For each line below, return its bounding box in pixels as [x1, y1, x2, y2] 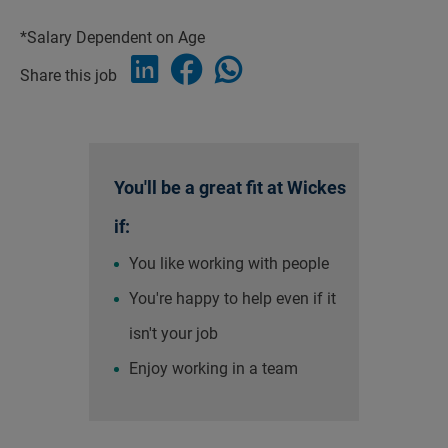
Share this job [20, 66, 117, 85]
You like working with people [129, 254, 329, 273]
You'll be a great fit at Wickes [114, 177, 346, 198]
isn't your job [129, 324, 218, 343]
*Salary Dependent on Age [20, 28, 205, 47]
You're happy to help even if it [129, 289, 336, 308]
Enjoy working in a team [129, 359, 298, 378]
